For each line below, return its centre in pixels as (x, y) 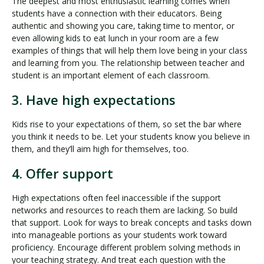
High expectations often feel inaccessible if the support (116, 198)
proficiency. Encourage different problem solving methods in (126, 247)
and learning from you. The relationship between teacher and (128, 63)
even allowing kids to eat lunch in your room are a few (115, 38)
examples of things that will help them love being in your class (130, 51)
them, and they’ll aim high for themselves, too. (100, 149)
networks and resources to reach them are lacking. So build (125, 210)
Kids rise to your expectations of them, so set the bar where (127, 124)
